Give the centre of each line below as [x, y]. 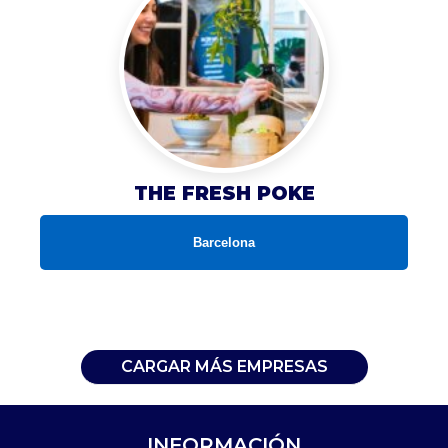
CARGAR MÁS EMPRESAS [224, 366]
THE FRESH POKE [224, 193]
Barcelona [224, 242]
